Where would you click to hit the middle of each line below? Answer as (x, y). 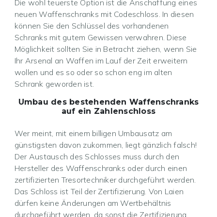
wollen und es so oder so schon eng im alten (93, 72)
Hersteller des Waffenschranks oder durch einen (101, 168)
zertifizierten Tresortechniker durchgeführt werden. (105, 180)
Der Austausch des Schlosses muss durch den (97, 157)
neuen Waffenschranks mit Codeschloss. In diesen (104, 14)
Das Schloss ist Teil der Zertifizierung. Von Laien (99, 192)
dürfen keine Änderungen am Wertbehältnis (93, 203)
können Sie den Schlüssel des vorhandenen (92, 26)
